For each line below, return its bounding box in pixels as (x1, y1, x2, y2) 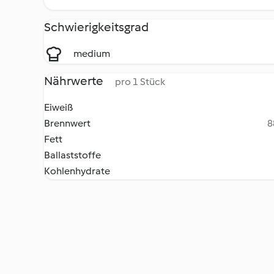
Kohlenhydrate (44, 165, 110, 177)
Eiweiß (44, 102, 73, 113)
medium (73, 48, 110, 59)
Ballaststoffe (44, 149, 101, 161)
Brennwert (44, 117, 91, 129)
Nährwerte (44, 73, 105, 88)
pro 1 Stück (115, 76, 165, 87)
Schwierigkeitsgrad (44, 20, 149, 34)
